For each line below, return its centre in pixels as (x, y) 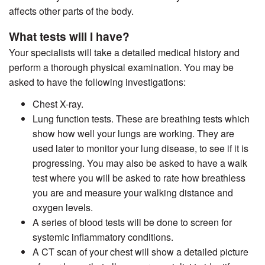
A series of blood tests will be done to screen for (132, 222)
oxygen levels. (63, 208)
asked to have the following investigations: (97, 82)
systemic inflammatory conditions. (103, 237)
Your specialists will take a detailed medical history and (124, 53)
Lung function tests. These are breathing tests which (141, 119)
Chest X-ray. (58, 104)
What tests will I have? (69, 36)
